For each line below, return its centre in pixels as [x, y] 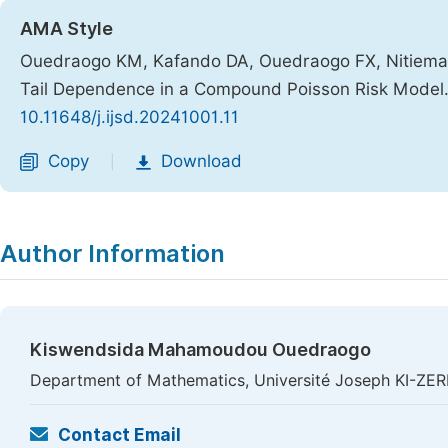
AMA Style [66, 28]
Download [201, 161]
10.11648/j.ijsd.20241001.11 [129, 117]
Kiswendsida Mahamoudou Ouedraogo [200, 349]
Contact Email [119, 435]
